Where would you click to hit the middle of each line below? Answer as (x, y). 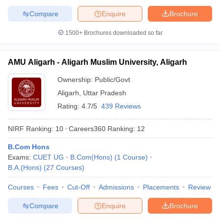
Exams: (20, 157)
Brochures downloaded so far (122, 33)
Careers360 (87, 128)
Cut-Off (79, 187)
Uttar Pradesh (105, 93)
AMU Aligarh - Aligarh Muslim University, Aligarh (97, 62)
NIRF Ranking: (31, 128)
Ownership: (76, 80)
